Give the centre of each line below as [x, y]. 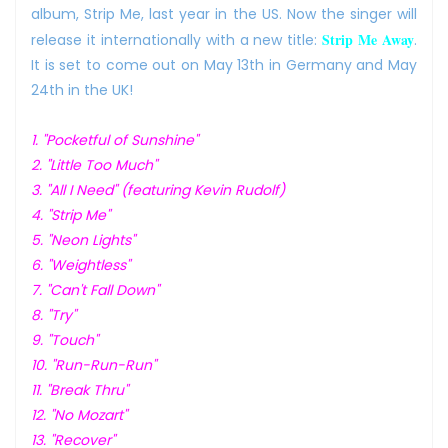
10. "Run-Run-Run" [93, 364]
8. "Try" [53, 314]
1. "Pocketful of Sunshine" [114, 139]
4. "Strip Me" [70, 214]
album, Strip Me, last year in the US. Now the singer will [224, 13]
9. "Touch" [64, 339]
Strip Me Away [368, 39]
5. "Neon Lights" [83, 239]
